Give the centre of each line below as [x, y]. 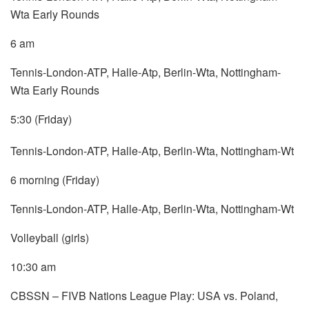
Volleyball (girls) [50, 237]
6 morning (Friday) [55, 179]
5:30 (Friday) [41, 119]
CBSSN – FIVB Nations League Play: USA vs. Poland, [144, 295]
